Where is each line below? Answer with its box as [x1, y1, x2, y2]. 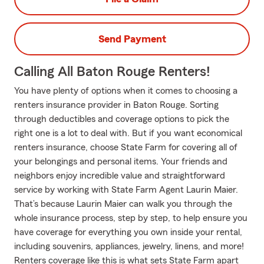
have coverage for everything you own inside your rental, [14, 227, 242, 237]
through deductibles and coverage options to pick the [14, 114, 229, 124]
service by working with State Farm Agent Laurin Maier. [14, 185, 238, 194]
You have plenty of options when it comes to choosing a [14, 86, 237, 95]
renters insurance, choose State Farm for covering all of [14, 143, 237, 152]
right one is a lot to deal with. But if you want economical [14, 128, 242, 138]
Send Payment [98, 34, 166, 44]
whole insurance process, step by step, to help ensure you [14, 213, 247, 223]
